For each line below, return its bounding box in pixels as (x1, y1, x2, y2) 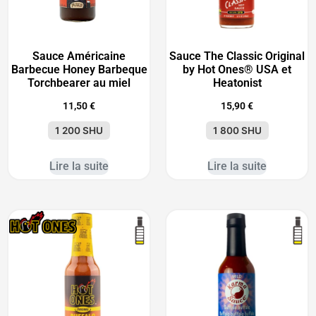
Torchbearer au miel (28, 75, 130, 90)
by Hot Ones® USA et (183, 62, 291, 76)
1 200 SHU (55, 125, 103, 137)
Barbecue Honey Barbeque (11, 62, 147, 76)
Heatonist (212, 75, 262, 90)
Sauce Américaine (32, 49, 126, 63)
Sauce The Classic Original (169, 49, 305, 63)
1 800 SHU (212, 125, 262, 137)
